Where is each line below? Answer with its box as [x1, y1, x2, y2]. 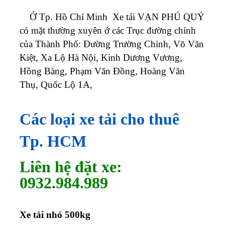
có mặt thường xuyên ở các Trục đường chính [20, 25, 196, 36]
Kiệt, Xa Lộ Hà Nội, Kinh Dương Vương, [20, 52, 182, 63]
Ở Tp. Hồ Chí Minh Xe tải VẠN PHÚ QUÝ [20, 11, 204, 22]
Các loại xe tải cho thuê [20, 109, 179, 128]
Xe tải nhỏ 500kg [20, 209, 90, 220]
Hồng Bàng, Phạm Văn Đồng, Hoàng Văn [20, 65, 185, 76]
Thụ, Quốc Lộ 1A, [20, 79, 92, 90]
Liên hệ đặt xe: [20, 157, 122, 176]
